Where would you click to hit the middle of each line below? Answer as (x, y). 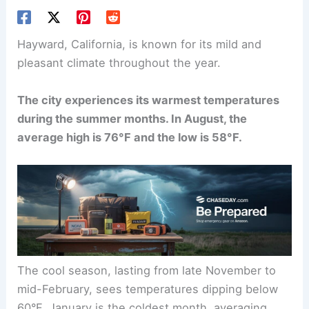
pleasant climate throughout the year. (119, 63)
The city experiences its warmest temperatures (149, 100)
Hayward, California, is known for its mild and (140, 44)
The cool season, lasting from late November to (147, 271)
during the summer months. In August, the (132, 118)
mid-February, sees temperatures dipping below (148, 289)
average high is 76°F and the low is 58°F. (130, 137)
